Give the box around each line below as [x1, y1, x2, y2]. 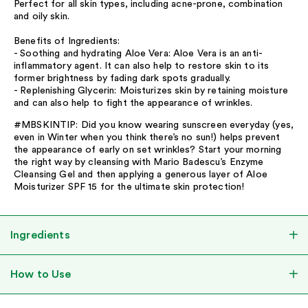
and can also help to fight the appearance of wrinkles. [14, 98, 253, 108]
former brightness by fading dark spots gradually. [14, 73, 230, 83]
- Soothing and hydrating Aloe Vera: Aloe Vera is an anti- [14, 48, 263, 58]
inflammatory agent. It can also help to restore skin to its [14, 60, 269, 71]
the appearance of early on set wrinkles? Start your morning [14, 144, 282, 155]
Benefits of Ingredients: [14, 36, 120, 46]
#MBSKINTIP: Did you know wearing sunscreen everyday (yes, [14, 120, 294, 130]
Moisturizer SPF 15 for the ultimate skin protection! [14, 181, 245, 192]
